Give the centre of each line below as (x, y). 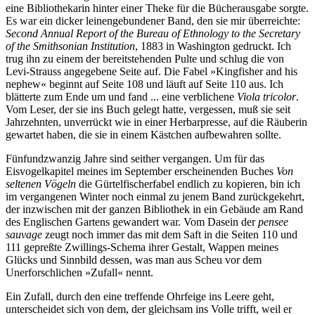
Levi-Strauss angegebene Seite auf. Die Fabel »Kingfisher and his (152, 71)
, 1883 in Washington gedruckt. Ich (213, 46)
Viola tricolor (266, 96)
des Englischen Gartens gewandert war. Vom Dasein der (132, 221)
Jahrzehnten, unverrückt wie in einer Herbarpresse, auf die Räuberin (156, 122)
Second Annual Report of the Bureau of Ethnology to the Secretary (153, 33)
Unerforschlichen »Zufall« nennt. (79, 272)
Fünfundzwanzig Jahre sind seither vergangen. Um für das (135, 158)
